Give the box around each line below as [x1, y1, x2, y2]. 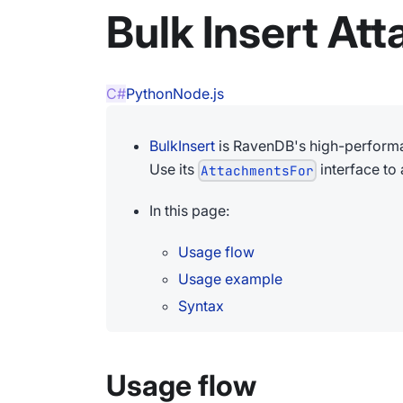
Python [126, 85, 173, 103]
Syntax [178, 297, 224, 316]
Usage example [178, 270, 282, 289]
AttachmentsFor [201, 162, 315, 180]
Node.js [173, 85, 224, 103]
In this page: [149, 201, 229, 220]
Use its [149, 160, 198, 178]
